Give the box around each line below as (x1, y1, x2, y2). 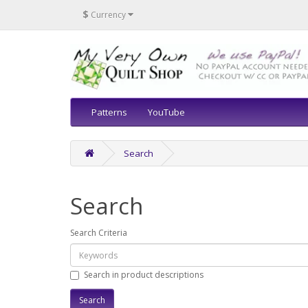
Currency (91, 8, 126, 21)
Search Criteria (70, 227, 127, 239)
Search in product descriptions (84, 268, 203, 280)
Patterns (91, 106, 127, 119)
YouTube (148, 106, 185, 119)
